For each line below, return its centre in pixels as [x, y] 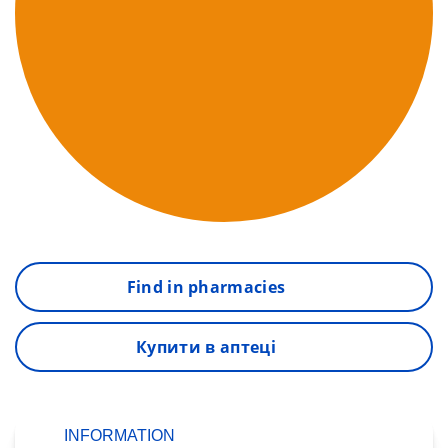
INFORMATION [119, 435]
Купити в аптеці [206, 347]
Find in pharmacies [206, 287]
